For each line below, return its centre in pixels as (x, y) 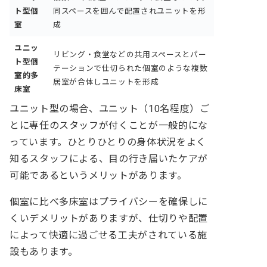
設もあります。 (44, 252)
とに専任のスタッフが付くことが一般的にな (109, 125)
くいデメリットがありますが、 (79, 218)
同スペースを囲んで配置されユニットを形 (130, 11)
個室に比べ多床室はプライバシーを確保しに (109, 201)
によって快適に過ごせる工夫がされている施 (108, 235)
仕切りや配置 (178, 218)
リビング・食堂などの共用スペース (118, 54)
